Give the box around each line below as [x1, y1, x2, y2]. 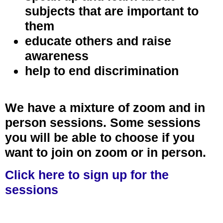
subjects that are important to [25, 3, 199, 18]
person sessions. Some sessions [5, 115, 201, 130]
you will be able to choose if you [5, 130, 195, 145]
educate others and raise [25, 33, 171, 48]
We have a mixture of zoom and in [5, 101, 205, 115]
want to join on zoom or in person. [5, 145, 206, 160]
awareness [25, 48, 89, 63]
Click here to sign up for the [5, 167, 169, 182]
